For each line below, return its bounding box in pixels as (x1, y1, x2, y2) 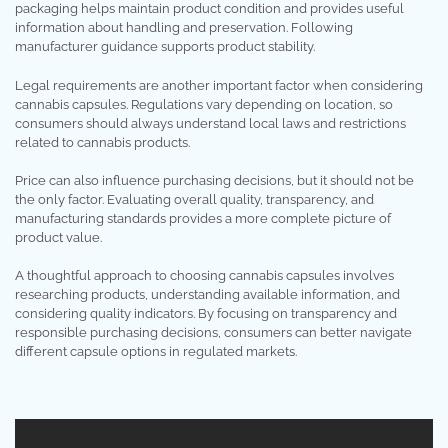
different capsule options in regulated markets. (15, 344, 297, 360)
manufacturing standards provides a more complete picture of (15, 210, 391, 226)
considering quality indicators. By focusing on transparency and (15, 306, 397, 322)
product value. (15, 229, 102, 245)
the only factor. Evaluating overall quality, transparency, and (15, 191, 374, 207)
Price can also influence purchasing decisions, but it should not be (15, 172, 414, 188)
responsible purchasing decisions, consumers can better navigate (15, 325, 412, 341)
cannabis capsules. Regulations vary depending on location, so (15, 96, 393, 112)
